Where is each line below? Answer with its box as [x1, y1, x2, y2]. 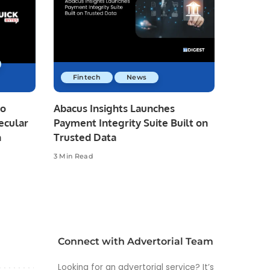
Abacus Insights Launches [53, 102, 175, 115]
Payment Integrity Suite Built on [53, 116, 208, 130]
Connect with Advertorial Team [58, 236, 213, 248]
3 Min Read [53, 151, 93, 160]
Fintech [72, 73, 101, 82]
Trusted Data [53, 131, 116, 144]
